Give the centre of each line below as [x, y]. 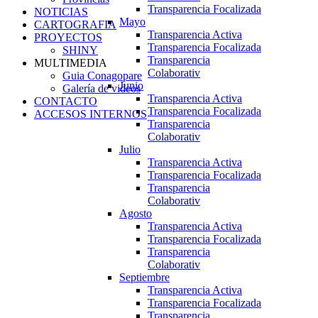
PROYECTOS [68, 38]
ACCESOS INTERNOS [91, 114]
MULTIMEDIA [71, 63]
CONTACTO [66, 102]
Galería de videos [102, 89]
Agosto [136, 214]
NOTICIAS [61, 12]
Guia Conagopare [102, 76]
